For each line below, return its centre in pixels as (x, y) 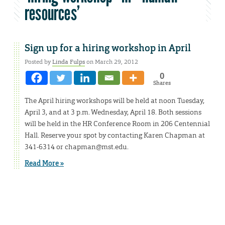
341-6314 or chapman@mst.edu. (77, 147)
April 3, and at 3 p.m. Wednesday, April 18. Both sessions (113, 112)
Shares (162, 83)
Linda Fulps (69, 62)
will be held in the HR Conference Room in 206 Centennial (117, 124)
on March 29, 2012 (111, 62)
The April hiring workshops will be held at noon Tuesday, (115, 101)
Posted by (38, 62)
